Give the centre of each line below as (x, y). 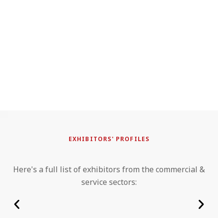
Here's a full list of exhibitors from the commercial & (109, 170)
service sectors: (109, 182)
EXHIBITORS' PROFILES (109, 139)
